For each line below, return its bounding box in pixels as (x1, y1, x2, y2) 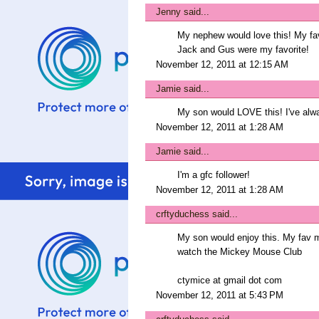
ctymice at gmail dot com (177, 275, 282, 286)
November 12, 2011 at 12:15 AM (156, 59, 288, 70)
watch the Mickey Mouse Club (177, 246, 302, 257)
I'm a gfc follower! (177, 169, 250, 180)
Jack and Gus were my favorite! (177, 44, 309, 55)
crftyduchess (156, 209, 209, 219)
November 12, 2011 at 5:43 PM (156, 290, 283, 300)
